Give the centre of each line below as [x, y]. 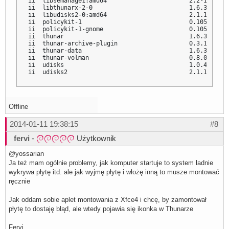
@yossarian [26, 153]
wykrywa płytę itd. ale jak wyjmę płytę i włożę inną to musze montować [114, 172]
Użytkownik [95, 138]
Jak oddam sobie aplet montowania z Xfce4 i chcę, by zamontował [108, 199]
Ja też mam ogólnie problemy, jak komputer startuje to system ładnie [111, 163]
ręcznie [19, 181]
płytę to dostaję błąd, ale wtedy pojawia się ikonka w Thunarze [101, 209]
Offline [18, 106]
